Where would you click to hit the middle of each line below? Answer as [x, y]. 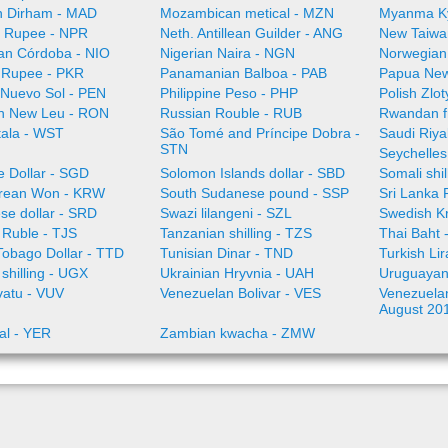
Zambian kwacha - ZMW [237, 333]
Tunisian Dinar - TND [226, 253]
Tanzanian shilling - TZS [235, 233]
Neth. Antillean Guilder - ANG [251, 33]
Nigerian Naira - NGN [227, 53]
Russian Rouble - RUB [230, 113]
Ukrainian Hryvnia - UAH [236, 273]
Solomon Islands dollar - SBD [252, 173]
